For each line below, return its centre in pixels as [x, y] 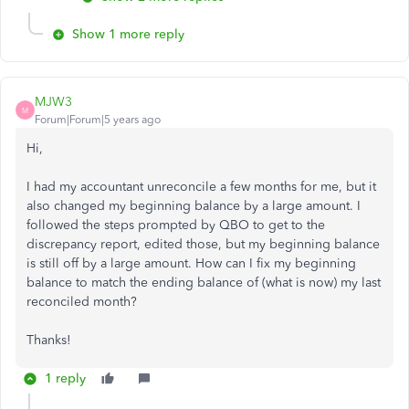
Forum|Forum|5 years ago [98, 120]
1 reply [65, 379]
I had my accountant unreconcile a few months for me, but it [201, 187]
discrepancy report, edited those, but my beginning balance [203, 245]
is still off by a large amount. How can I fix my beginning [191, 264]
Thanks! [49, 341]
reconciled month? [82, 302]
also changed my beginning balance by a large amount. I [194, 206]
